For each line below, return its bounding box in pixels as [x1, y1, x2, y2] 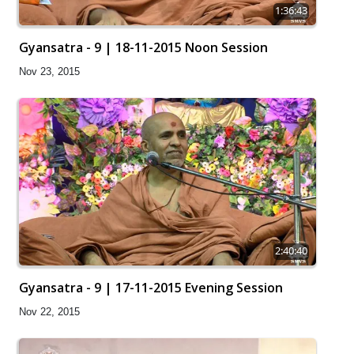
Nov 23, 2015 [19, 66, 80, 78]
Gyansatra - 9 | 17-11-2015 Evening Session [19, 279, 283, 297]
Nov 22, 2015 [19, 306, 80, 318]
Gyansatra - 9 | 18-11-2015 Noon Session [19, 39, 268, 57]
